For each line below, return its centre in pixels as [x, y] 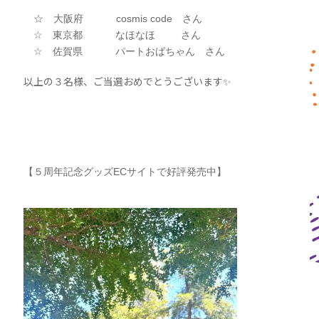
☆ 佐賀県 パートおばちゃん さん [125, 52]
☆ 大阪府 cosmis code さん [113, 19]
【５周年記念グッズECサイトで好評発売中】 [125, 172]
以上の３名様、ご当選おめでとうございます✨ [128, 82]
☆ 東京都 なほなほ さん [113, 35]
